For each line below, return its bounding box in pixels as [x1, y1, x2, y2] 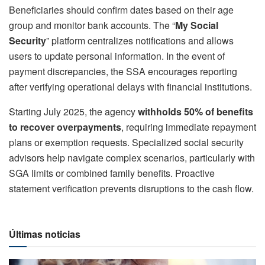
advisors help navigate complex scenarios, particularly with [9, 150, 255, 164]
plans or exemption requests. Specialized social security [9, 135, 244, 149]
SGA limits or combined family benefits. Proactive [9, 166, 215, 180]
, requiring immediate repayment [121, 119, 256, 134]
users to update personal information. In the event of [9, 49, 225, 63]
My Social [175, 18, 218, 32]
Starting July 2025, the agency [9, 104, 138, 118]
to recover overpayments [9, 119, 121, 134]
